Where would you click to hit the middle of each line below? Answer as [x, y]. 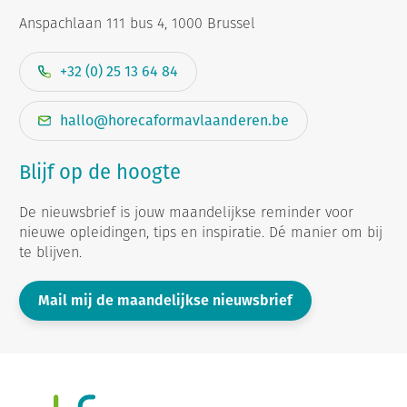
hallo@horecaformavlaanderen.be [174, 121]
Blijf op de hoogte [100, 173]
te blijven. [50, 253]
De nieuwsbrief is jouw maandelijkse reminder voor [186, 213]
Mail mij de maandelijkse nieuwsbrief [165, 301]
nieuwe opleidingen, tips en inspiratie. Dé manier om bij [201, 233]
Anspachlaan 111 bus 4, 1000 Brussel [137, 24]
